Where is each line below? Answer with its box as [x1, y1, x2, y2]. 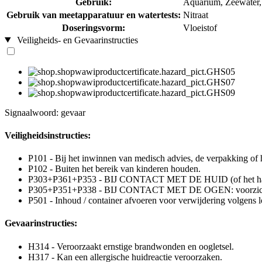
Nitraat [183, 9, 208, 20]
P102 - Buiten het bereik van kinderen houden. [28, 164, 201, 174]
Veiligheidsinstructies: [5, 130, 91, 140]
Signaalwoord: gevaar [5, 107, 85, 118]
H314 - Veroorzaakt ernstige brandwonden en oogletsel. [28, 241, 234, 251]
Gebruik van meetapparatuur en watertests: [6, 9, 181, 20]
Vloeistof [183, 22, 217, 33]
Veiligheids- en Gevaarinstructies [14, 35, 138, 45]
